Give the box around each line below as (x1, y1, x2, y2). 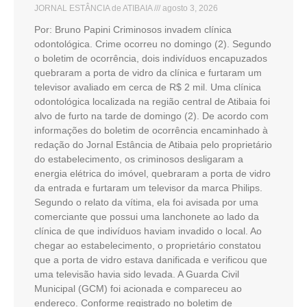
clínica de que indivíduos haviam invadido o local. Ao (34, 225, 262, 236)
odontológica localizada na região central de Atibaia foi (34, 95, 270, 107)
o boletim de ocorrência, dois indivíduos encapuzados (34, 52, 267, 64)
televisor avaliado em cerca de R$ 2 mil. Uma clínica (34, 81, 261, 93)
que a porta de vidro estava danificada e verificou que (34, 254, 267, 265)
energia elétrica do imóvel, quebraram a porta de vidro (34, 167, 271, 179)
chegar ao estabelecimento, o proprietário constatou (34, 239, 261, 251)
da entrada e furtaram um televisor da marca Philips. (34, 182, 262, 193)
